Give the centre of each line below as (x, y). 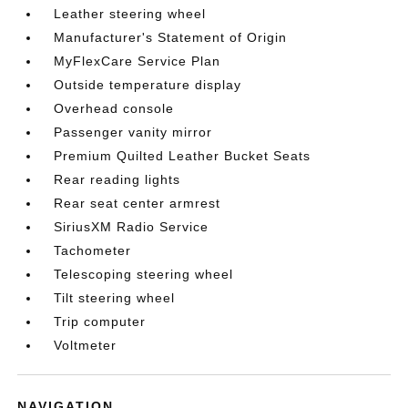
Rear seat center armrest (138, 204)
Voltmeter (86, 346)
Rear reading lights (117, 180)
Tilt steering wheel (115, 298)
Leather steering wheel (130, 14)
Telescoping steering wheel (144, 275)
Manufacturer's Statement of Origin (171, 38)
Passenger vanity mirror (133, 133)
